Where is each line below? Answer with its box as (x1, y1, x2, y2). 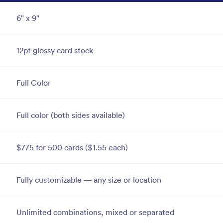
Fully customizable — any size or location (16, 175, 161, 185)
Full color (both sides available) (16, 110, 125, 120)
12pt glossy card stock (16, 45, 93, 56)
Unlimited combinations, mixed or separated (16, 207, 174, 218)
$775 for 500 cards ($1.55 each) (16, 142, 128, 153)
